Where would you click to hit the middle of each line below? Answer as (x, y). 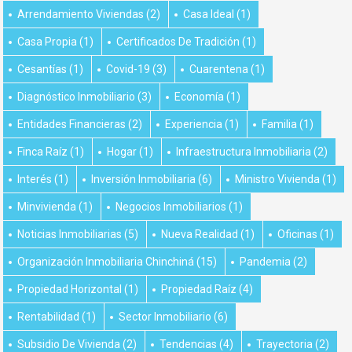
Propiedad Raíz (199, 290)
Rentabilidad (48, 317)
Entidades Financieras (71, 125)
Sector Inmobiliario (165, 317)
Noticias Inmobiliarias (70, 235)
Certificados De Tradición (178, 42)
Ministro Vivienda (277, 180)
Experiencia (194, 125)
